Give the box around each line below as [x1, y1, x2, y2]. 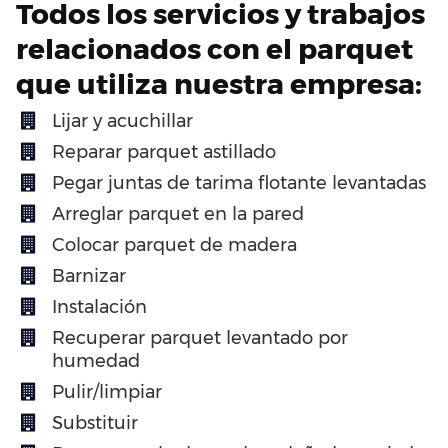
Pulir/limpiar [52, 380, 162, 403]
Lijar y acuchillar [52, 109, 193, 132]
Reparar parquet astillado [52, 140, 276, 163]
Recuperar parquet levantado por [52, 326, 348, 349]
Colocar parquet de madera [52, 233, 297, 256]
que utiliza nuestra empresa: [16, 66, 422, 101]
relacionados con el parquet [16, 31, 413, 66]
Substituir [52, 411, 138, 434]
